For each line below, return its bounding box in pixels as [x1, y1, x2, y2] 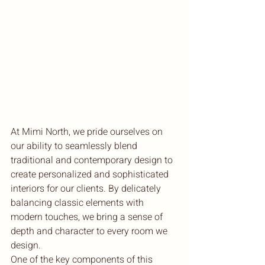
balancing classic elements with [11, 195, 146, 210]
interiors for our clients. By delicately [11, 181, 163, 196]
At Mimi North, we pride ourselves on [11, 124, 165, 139]
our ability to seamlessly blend [11, 138, 140, 153]
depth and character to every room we [11, 224, 170, 238]
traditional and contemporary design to [11, 153, 175, 167]
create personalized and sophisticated [11, 167, 171, 182]
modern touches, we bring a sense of [11, 209, 165, 224]
